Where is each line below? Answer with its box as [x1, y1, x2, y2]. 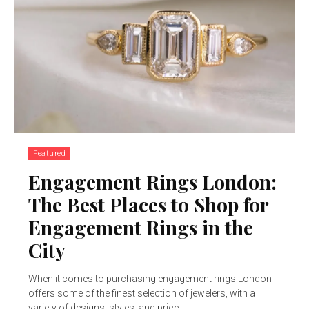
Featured [33, 148, 66, 158]
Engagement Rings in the [28, 214, 253, 240]
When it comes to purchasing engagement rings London [28, 272, 272, 284]
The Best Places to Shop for [28, 191, 268, 217]
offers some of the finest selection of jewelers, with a [28, 287, 255, 299]
